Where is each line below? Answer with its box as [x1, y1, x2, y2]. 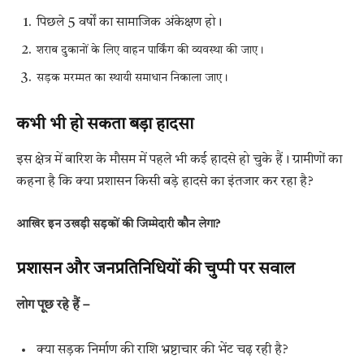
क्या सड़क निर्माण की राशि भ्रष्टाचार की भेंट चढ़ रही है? [37, 344, 288, 357]
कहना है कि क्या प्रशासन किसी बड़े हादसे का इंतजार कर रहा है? [16, 175, 314, 189]
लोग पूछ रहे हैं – [16, 298, 89, 312]
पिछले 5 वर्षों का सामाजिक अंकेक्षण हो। [37, 16, 222, 30]
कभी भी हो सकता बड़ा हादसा [16, 116, 193, 133]
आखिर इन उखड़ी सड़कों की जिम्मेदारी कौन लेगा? [16, 218, 220, 230]
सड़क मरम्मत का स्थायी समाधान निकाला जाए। [37, 72, 228, 84]
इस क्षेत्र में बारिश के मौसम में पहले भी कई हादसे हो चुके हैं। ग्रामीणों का [16, 154, 342, 167]
